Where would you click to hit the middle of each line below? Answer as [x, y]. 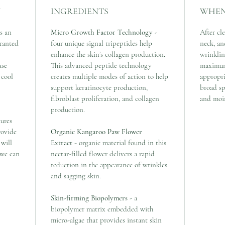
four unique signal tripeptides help [101, 43]
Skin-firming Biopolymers [89, 198]
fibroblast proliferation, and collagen [105, 98]
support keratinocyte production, [99, 87]
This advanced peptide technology [101, 65]
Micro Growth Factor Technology [103, 32]
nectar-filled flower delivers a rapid [103, 153]
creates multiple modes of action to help [109, 76]
